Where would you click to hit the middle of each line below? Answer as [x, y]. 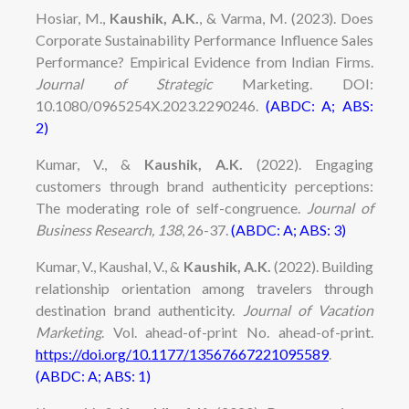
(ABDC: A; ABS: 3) [288, 229]
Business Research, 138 [108, 229]
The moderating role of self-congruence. [171, 207]
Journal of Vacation [308, 309]
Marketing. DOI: [308, 83]
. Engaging [336, 163]
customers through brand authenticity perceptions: [204, 185]
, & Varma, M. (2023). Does [286, 17]
